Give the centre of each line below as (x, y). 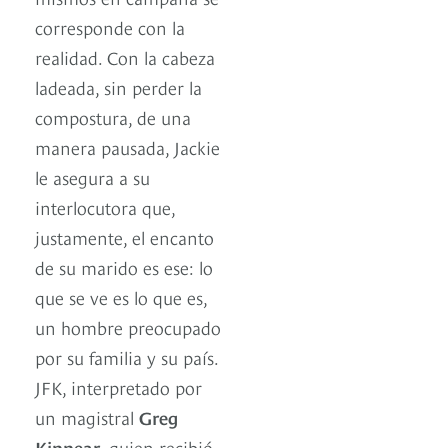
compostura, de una (113, 117)
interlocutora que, (105, 207)
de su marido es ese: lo (124, 267)
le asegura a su (92, 177)
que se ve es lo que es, (121, 297)
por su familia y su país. (126, 357)
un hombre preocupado (128, 327)
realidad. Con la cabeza (125, 57)
